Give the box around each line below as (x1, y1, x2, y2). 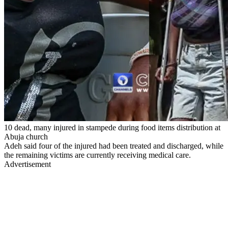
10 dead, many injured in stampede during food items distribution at (4, 123, 220, 132)
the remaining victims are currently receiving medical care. (4, 150, 191, 159)
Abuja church (4, 132, 48, 141)
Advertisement (4, 159, 51, 168)
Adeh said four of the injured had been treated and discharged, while (4, 141, 223, 150)
